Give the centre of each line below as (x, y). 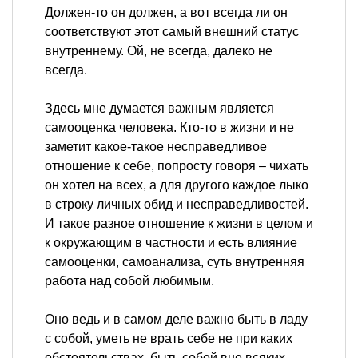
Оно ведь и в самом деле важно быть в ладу (176, 320)
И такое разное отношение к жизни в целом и (179, 224)
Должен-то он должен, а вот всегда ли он (166, 13)
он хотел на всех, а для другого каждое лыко (177, 185)
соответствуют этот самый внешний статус (172, 32)
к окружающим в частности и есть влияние (171, 243)
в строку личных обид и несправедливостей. (177, 205)
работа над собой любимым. (129, 281)
